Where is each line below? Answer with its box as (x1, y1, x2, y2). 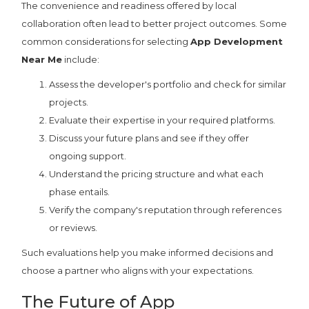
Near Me (21, 54, 63, 66)
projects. (49, 97, 89, 108)
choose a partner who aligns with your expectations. (21, 265, 255, 277)
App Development (190, 36, 283, 48)
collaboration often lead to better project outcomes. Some (21, 18, 288, 30)
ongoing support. (49, 150, 127, 162)
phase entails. (49, 186, 110, 198)
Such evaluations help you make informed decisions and (21, 247, 274, 259)
